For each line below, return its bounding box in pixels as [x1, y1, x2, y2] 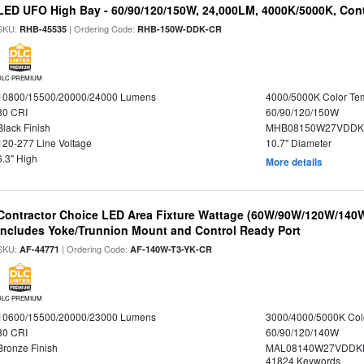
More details [265, 154, 323, 169]
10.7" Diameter [265, 136, 331, 149]
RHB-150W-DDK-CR [137, 23, 223, 35]
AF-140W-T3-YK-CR [130, 243, 213, 255]
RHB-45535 [19, 23, 67, 35]
